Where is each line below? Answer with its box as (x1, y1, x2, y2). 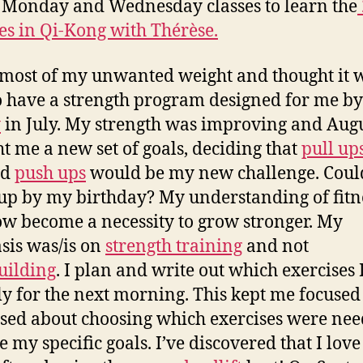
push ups (15, 162, 86, 185)
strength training (105, 235, 242, 258)
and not (242, 235, 309, 258)
